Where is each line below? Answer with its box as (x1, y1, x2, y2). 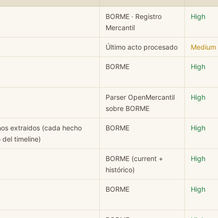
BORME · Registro (106, 12, 162, 20)
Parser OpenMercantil (106, 92, 175, 101)
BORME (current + (106, 154, 163, 163)
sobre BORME (106, 104, 149, 112)
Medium (191, 42, 216, 51)
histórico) (106, 165, 135, 174)
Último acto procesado (106, 42, 178, 51)
